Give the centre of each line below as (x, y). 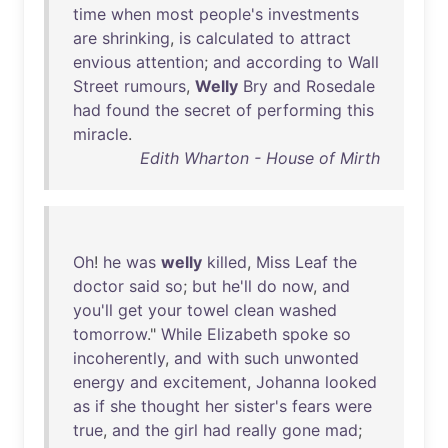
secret (207, 110)
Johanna (288, 382)
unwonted (321, 358)
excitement (205, 382)
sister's (260, 406)
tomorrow (110, 334)
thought (170, 406)
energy (99, 382)
